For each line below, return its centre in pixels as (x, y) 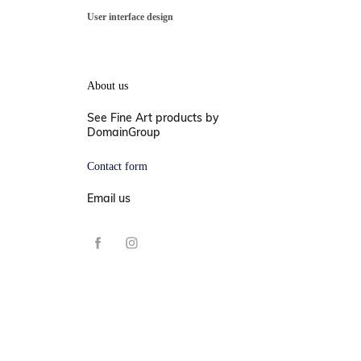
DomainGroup (123, 132)
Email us (108, 198)
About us (107, 86)
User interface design (130, 17)
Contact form (117, 167)
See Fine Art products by (153, 118)
